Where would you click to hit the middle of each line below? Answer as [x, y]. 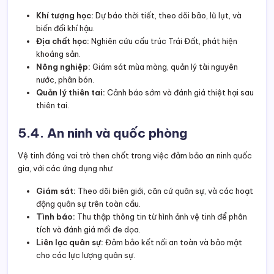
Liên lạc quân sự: [70, 243]
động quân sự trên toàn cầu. [88, 204]
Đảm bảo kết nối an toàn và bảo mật [173, 243]
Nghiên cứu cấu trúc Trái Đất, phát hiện [163, 41]
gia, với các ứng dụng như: [66, 168]
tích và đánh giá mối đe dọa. [88, 230]
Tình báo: [56, 217]
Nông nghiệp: [63, 67]
